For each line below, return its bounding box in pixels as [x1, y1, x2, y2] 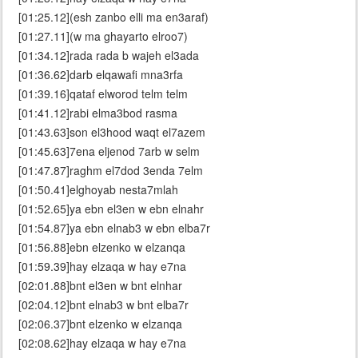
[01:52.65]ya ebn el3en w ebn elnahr [18, 201, 204, 217]
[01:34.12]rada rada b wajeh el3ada [18, 47, 199, 64]
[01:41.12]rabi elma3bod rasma [18, 105, 177, 121]
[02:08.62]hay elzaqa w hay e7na [18, 335, 186, 352]
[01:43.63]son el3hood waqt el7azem [18, 124, 205, 141]
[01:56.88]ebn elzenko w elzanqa [18, 239, 185, 256]
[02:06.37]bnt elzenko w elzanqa [18, 316, 182, 332]
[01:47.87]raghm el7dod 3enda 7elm [18, 162, 203, 179]
